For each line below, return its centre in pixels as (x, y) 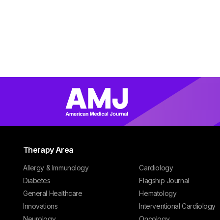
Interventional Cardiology (177, 206)
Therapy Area (48, 150)
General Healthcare (53, 193)
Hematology (158, 193)
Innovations (41, 206)
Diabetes (37, 180)
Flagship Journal (164, 180)
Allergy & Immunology (56, 168)
